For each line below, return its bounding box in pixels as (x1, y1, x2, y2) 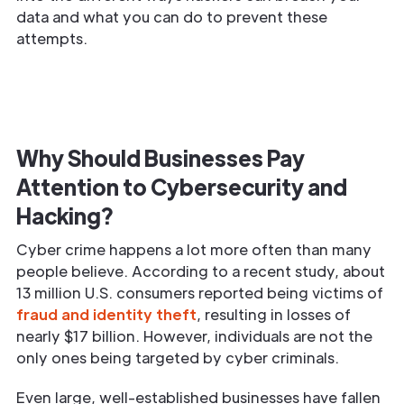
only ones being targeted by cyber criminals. (16, 347, 339, 367)
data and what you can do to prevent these (16, 6, 327, 26)
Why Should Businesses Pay (16, 142, 305, 171)
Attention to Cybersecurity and (16, 171, 347, 200)
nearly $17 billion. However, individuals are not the (16, 326, 372, 345)
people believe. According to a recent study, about (16, 261, 385, 280)
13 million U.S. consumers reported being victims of (16, 282, 383, 302)
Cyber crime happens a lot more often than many (16, 239, 372, 259)
